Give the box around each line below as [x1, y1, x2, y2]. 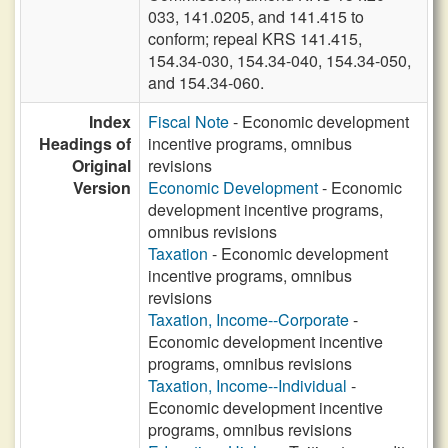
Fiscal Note [148, 110, 229, 133]
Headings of [39, 132, 131, 155]
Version [73, 176, 131, 199]
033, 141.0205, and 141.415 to [148, 5, 364, 28]
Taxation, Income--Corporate [148, 308, 349, 331]
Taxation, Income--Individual [148, 374, 347, 397]
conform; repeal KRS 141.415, [148, 27, 362, 50]
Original [72, 154, 131, 177]
